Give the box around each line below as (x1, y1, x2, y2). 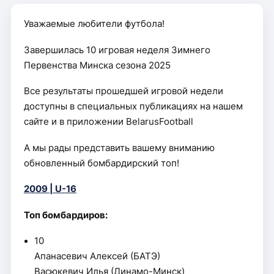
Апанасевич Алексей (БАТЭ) (34, 251, 161, 262)
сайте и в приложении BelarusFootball (23, 116, 193, 127)
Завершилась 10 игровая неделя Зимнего (23, 44, 210, 56)
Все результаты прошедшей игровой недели (23, 86, 223, 97)
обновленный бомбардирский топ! (23, 157, 179, 169)
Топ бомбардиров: (23, 209, 108, 221)
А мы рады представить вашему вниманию (23, 142, 215, 154)
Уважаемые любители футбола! (23, 18, 165, 29)
